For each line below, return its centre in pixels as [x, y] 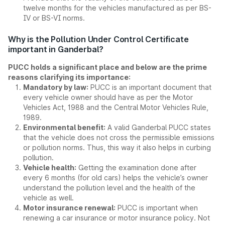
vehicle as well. [48, 198]
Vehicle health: [50, 167]
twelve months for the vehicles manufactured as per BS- [117, 8]
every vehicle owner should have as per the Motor [108, 97]
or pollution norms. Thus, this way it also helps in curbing [117, 147]
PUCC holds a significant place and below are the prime [107, 67]
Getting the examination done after [136, 167]
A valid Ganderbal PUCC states [158, 127]
